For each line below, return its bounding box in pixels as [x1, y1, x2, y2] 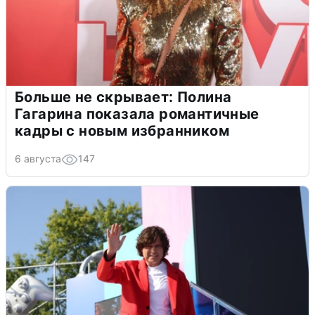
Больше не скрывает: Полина [15, 89, 232, 106]
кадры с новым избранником [15, 122, 229, 140]
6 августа [15, 153, 61, 165]
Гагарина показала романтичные [15, 105, 259, 123]
